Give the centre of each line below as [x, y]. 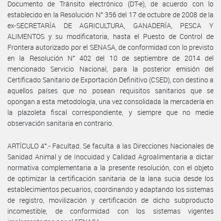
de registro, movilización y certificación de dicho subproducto [110, 200]
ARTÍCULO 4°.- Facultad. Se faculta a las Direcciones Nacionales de [110, 146]
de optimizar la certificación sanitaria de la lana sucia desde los [110, 178]
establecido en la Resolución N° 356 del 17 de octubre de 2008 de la [110, 14]
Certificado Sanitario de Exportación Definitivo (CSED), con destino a [110, 79]
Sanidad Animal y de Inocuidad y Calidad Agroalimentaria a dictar [110, 156]
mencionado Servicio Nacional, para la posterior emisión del [110, 69]
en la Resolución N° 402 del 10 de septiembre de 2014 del [110, 58]
